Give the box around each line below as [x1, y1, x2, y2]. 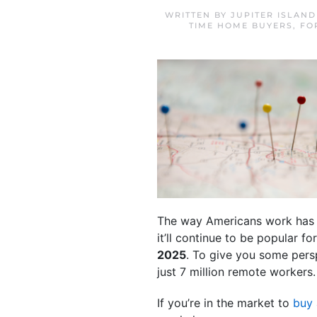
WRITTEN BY [164, 10, 231, 20]
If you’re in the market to [157, 295, 293, 310]
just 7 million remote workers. [157, 264, 316, 279]
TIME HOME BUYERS [189, 21, 293, 30]
